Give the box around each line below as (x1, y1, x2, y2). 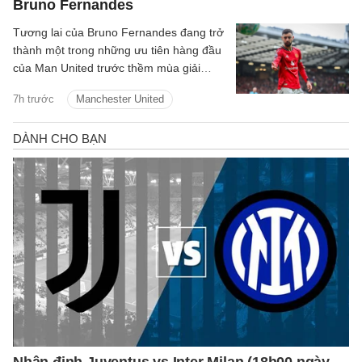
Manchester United (76, 93, 164, 106)
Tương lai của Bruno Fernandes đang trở (13, 26, 224, 40)
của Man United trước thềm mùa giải (13, 61, 200, 75)
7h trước (13, 93, 54, 106)
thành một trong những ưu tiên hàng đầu (13, 44, 221, 57)
